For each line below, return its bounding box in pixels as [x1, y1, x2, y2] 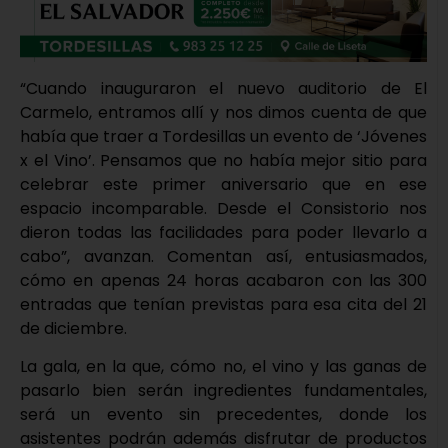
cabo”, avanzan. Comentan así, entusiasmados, [20, 244, 427, 268]
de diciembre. [20, 316, 127, 340]
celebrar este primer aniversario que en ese [20, 172, 427, 196]
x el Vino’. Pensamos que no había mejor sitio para [20, 148, 427, 172]
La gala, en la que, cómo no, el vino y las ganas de [20, 354, 427, 378]
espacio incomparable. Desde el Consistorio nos [20, 196, 427, 220]
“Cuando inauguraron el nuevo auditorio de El [20, 76, 427, 100]
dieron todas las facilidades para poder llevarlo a [20, 220, 427, 244]
